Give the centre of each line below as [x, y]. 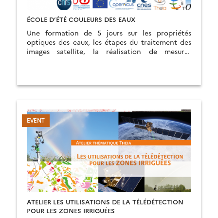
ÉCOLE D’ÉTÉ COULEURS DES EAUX [81, 19]
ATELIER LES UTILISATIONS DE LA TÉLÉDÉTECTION [105, 201]
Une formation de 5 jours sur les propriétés [109, 33]
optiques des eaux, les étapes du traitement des [109, 42]
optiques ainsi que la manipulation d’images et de [109, 60]
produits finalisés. [56, 70]
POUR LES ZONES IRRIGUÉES [71, 210]
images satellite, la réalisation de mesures [109, 51]
